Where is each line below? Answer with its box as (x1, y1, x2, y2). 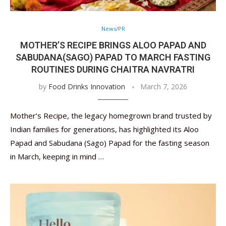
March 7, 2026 (140, 82, 187, 91)
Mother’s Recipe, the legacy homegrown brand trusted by (10, 110, 212, 121)
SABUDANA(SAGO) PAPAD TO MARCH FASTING (16, 52, 210, 63)
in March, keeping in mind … (10, 151, 104, 161)
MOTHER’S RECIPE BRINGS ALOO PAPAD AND (20, 40, 206, 50)
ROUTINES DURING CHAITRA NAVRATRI (31, 64, 195, 75)
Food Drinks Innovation (48, 82, 125, 91)
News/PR (101, 25, 125, 32)
